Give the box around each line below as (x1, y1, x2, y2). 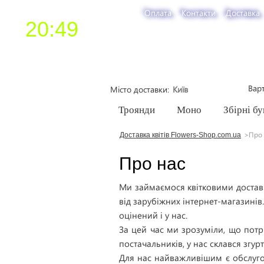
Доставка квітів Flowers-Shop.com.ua (120, 131, 241, 139)
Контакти (181, 7, 218, 18)
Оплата (144, 7, 174, 18)
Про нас (119, 154, 186, 173)
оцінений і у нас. (119, 209, 187, 221)
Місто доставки (110, 83, 167, 95)
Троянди (118, 104, 155, 115)
